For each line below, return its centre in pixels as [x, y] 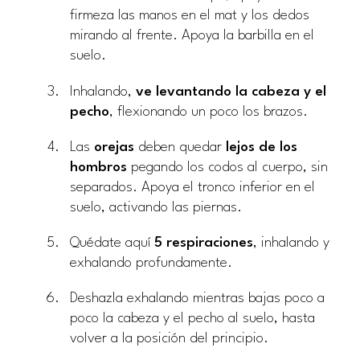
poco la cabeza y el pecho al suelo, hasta [192, 319]
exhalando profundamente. [151, 264]
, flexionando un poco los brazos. [209, 112]
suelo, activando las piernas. [156, 207]
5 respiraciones [202, 243]
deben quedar [180, 147]
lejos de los [262, 147]
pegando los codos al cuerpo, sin [227, 167]
